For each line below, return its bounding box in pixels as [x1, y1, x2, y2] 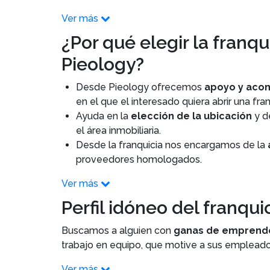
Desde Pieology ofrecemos [76, 81, 204, 93]
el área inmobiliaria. [76, 125, 161, 136]
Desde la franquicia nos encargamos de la [76, 139, 268, 151]
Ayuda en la [76, 110, 128, 122]
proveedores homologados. [76, 154, 202, 165]
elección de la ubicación [128, 110, 252, 122]
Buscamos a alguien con [61, 225, 174, 236]
